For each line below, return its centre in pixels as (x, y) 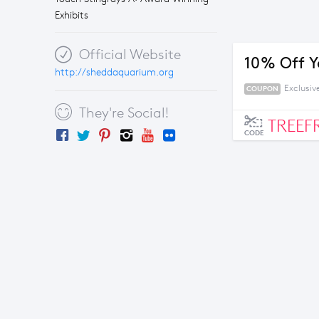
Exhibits (72, 15)
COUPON (263, 89)
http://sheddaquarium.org (114, 72)
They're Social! (127, 113)
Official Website (135, 54)
